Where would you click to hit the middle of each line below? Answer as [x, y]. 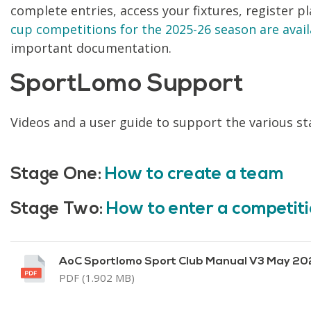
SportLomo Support [127, 85]
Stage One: [58, 174]
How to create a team [194, 174]
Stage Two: [58, 209]
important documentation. [91, 48]
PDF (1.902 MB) [97, 277]
